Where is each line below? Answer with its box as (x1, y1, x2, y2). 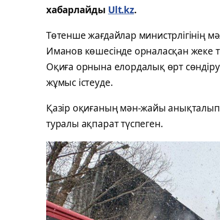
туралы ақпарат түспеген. (46, 117, 163, 130)
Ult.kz (108, 3, 134, 16)
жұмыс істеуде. (46, 76, 113, 89)
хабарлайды (46, 3, 108, 16)
